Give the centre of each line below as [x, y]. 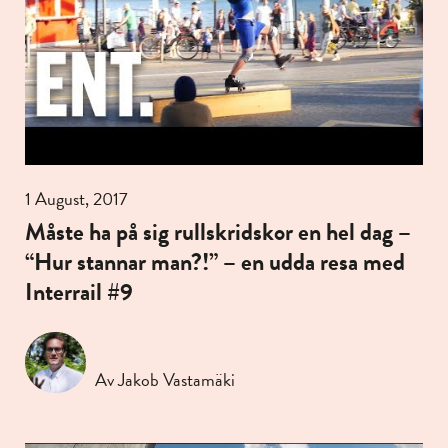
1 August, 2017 [76, 198]
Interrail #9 [79, 291]
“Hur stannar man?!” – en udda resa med [215, 261]
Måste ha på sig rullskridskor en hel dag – [218, 231]
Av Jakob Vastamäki [165, 379]
